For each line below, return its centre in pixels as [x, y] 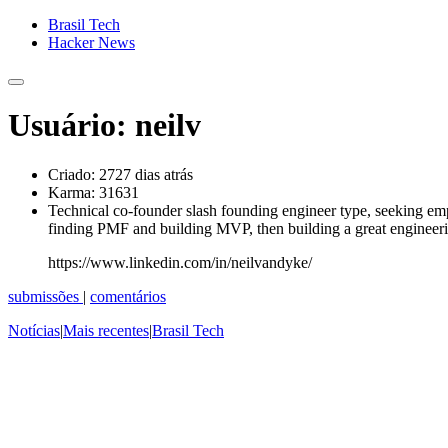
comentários [128, 296]
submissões [45, 296]
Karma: [71, 192]
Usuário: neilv [104, 125]
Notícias [34, 330]
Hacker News [91, 42]
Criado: [71, 174]
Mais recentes [106, 330]
